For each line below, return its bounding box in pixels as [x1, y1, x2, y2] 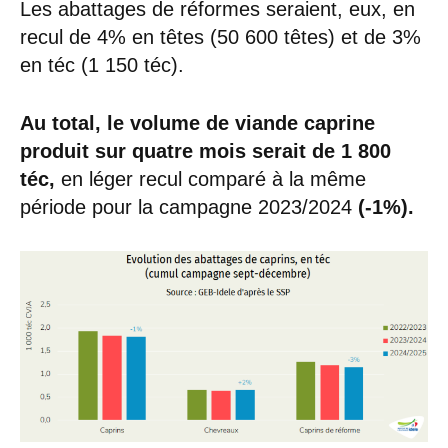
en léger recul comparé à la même [61, 167, 366, 190]
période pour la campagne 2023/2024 [20, 195, 352, 218]
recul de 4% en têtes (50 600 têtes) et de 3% [20, 25, 421, 48]
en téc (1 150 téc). [20, 53, 184, 76]
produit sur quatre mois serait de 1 [20, 139, 352, 162]
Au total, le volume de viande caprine [20, 111, 375, 134]
